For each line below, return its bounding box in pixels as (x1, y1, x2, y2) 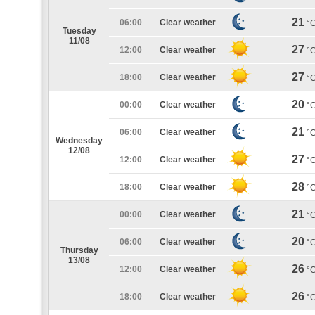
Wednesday (56, 136, 103, 146)
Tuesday (62, 26, 96, 36)
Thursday (60, 245, 98, 255)
